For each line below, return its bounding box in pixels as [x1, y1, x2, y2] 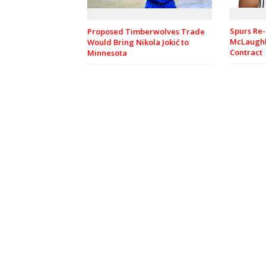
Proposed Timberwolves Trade [87, 26, 205, 37]
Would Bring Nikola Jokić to [87, 36, 189, 47]
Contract [230, 47, 262, 58]
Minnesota [87, 47, 127, 58]
